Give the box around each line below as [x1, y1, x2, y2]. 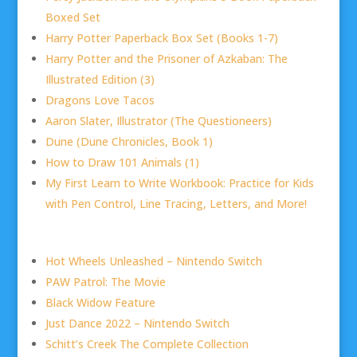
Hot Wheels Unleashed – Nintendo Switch [45, 253, 262, 269]
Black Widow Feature [45, 294, 155, 310]
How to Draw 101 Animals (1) [45, 154, 199, 170]
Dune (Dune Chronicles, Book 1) [45, 133, 213, 149]
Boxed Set [45, 9, 100, 25]
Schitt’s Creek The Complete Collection [45, 335, 249, 351]
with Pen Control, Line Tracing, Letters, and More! [45, 195, 307, 211]
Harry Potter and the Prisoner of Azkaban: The [45, 50, 288, 66]
